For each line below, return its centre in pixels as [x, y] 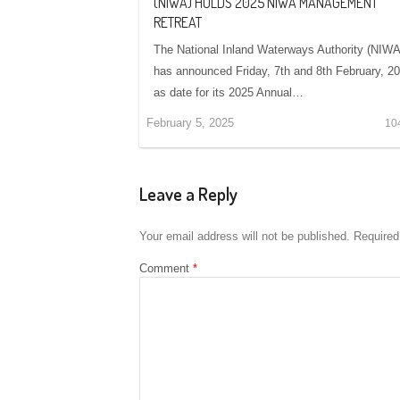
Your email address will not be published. [245, 236]
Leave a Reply [188, 193]
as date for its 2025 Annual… [229, 92]
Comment [166, 268]
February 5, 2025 [190, 122]
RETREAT [178, 22]
